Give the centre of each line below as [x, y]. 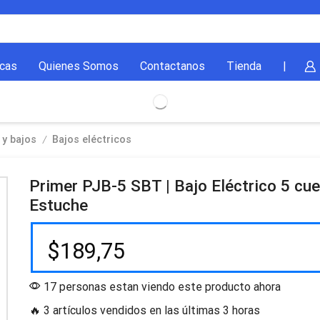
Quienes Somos [78, 66]
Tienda [244, 66]
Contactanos [172, 66]
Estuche [58, 206]
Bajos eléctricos [92, 140]
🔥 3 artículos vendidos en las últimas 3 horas [144, 311]
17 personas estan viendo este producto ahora [160, 287]
